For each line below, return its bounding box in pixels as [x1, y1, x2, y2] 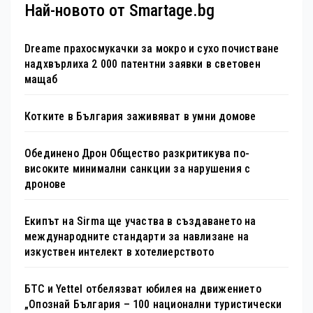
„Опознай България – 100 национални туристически [24, 297, 282, 311]
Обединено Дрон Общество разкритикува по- [24, 146, 250, 160]
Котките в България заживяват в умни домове [24, 109, 256, 123]
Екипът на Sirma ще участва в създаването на [24, 214, 256, 228]
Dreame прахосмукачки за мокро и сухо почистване [24, 41, 279, 55]
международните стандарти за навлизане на [24, 229, 249, 243]
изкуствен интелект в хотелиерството [24, 245, 214, 259]
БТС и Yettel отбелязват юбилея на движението [24, 282, 261, 296]
